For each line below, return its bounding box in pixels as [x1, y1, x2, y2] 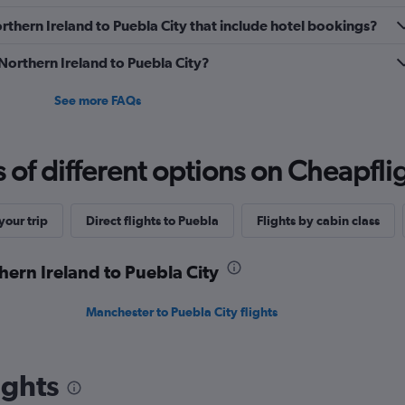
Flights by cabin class [256, 213, 380, 228]
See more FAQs [53, 93, 141, 108]
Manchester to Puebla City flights [86, 305, 278, 319]
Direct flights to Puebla [85, 213, 219, 228]
